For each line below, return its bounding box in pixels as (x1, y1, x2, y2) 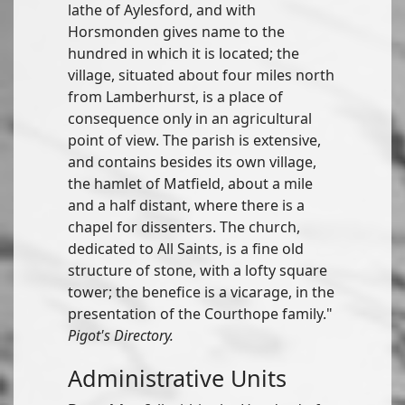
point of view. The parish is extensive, (68, 130, 321, 150)
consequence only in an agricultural (68, 108, 312, 128)
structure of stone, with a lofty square (68, 260, 327, 280)
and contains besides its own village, (68, 152, 316, 172)
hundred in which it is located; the (68, 43, 299, 63)
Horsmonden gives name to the (68, 22, 285, 42)
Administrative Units (68, 363, 287, 393)
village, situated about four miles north (68, 65, 334, 85)
